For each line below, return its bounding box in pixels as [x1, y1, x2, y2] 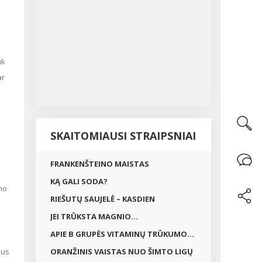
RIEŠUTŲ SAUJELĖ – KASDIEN [50, 194, 155, 204]
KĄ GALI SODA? [50, 176, 108, 187]
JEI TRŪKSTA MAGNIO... [50, 211, 138, 222]
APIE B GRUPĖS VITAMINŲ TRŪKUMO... [50, 229, 194, 239]
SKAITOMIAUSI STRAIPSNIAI [50, 129, 196, 143]
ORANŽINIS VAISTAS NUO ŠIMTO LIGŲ [50, 246, 193, 257]
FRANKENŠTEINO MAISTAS [50, 158, 149, 169]
